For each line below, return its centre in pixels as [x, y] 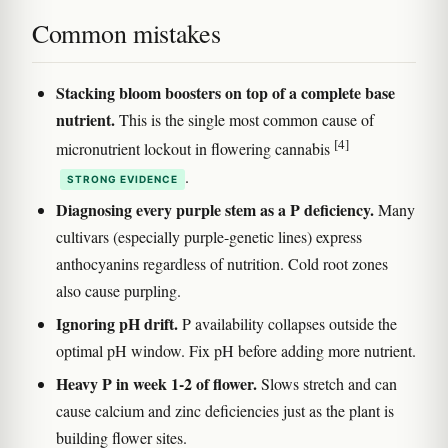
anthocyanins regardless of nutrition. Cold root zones [222, 263]
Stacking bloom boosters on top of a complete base [225, 93]
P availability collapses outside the [287, 323]
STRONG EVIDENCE [122, 178]
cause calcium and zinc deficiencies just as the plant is [225, 410]
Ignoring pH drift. [117, 323]
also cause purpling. [118, 290]
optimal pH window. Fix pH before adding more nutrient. [236, 350]
